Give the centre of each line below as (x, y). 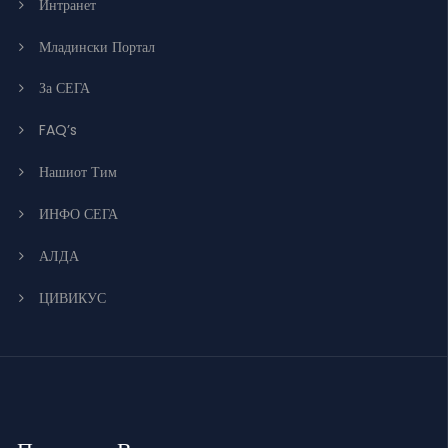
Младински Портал (97, 47)
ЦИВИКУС (72, 298)
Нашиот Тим (78, 172)
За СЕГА (64, 88)
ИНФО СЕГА (78, 214)
